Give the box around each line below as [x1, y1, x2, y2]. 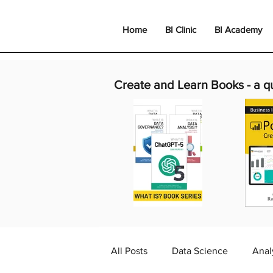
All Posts [111, 246, 147, 257]
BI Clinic [165, 24, 196, 35]
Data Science [172, 246, 228, 257]
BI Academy [214, 24, 262, 35]
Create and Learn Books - [114, 78, 253, 92]
